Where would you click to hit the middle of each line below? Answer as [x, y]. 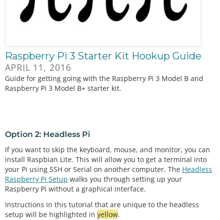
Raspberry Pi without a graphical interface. [75, 189]
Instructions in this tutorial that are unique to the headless [102, 205]
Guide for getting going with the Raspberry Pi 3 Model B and [104, 79]
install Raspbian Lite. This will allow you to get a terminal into [106, 159]
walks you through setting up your [125, 179]
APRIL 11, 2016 [38, 68]
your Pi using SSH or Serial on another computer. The [94, 169]
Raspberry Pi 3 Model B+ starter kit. [63, 88]
